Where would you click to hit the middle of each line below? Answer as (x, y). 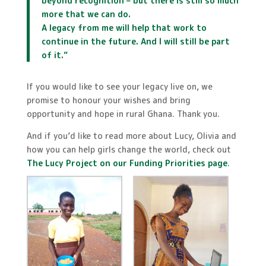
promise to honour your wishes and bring (108, 100)
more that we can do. (86, 14)
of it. (52, 55)
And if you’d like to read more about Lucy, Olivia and (131, 135)
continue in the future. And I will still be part (135, 41)
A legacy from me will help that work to (124, 27)
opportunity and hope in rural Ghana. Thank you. (123, 113)
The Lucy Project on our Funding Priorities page (127, 163)
